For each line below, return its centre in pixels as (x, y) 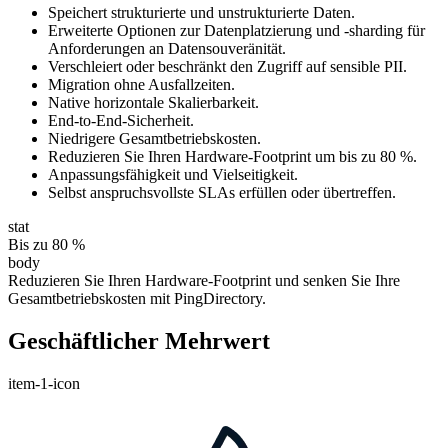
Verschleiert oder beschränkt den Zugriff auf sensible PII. (227, 66)
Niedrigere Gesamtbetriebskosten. (154, 138)
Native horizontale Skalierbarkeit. (153, 102)
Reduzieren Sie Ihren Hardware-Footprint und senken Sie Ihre (204, 280)
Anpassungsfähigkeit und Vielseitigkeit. (173, 174)
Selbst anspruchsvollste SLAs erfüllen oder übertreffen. (222, 192)
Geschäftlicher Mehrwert (139, 340)
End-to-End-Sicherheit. (121, 120)
